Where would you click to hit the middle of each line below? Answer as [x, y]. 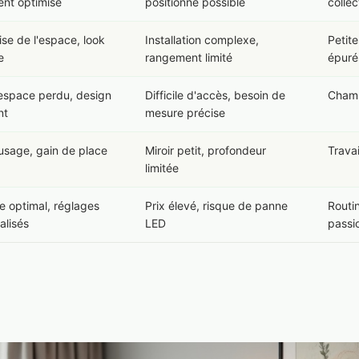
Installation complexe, [202, 40]
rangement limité [189, 57]
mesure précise [185, 113]
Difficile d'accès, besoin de [215, 95]
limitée [162, 168]
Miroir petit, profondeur [206, 150]
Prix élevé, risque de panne [216, 206]
